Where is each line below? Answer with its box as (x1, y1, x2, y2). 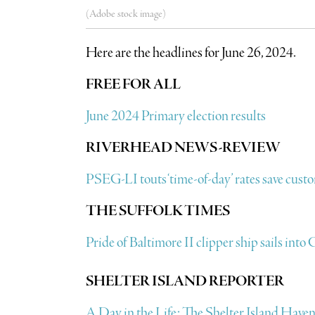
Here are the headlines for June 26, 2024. (85, 43, 296, 63)
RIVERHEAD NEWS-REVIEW (85, 138, 281, 157)
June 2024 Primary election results (85, 106, 266, 126)
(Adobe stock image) (85, 6, 166, 21)
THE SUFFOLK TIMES (85, 201, 230, 221)
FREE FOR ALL (85, 75, 181, 94)
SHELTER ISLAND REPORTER (85, 271, 284, 291)
